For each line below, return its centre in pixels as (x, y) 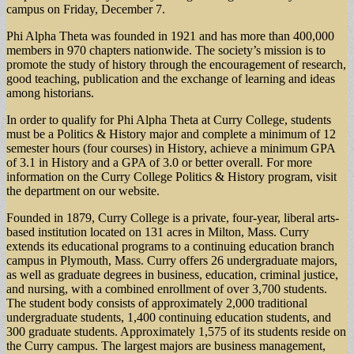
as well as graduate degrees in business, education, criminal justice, (172, 274)
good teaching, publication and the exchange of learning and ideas (171, 78)
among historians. (50, 92)
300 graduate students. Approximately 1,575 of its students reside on (176, 331)
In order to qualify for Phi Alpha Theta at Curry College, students (169, 119)
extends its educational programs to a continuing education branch (170, 246)
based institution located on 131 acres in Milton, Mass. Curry (158, 232)
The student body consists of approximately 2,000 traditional (157, 303)
